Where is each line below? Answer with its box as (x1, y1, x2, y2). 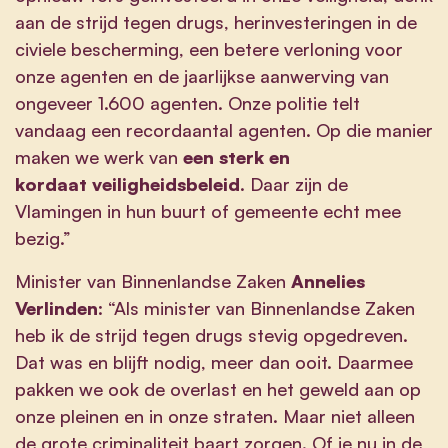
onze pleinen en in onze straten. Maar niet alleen (15, 404, 415, 427)
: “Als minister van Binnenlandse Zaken (98, 296, 415, 319)
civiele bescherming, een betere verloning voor (15, 37, 403, 60)
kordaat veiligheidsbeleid (15, 172, 240, 195)
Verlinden (15, 296, 98, 319)
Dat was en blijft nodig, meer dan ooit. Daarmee (15, 350, 413, 373)
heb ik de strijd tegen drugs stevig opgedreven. (15, 323, 408, 346)
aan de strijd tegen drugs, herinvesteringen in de (15, 10, 417, 33)
